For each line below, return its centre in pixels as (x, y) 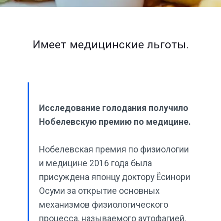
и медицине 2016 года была (95, 163)
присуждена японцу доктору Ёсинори (115, 177)
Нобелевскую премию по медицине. (115, 122)
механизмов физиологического (104, 205)
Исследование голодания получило (114, 108)
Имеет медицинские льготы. (110, 45)
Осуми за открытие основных (99, 191)
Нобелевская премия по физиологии (114, 149)
